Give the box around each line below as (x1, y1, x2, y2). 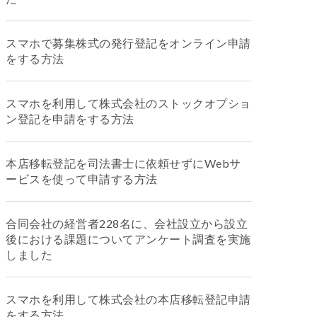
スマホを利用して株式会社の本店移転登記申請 (6, 292, 251, 306)
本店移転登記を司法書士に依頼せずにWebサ (6, 156, 241, 170)
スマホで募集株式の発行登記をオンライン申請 (6, 36, 251, 50)
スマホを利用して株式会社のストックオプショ (6, 96, 251, 110)
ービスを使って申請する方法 (6, 172, 158, 185)
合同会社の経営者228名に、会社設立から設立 (6, 217, 248, 230)
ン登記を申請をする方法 (6, 112, 134, 125)
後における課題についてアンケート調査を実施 (6, 232, 251, 246)
